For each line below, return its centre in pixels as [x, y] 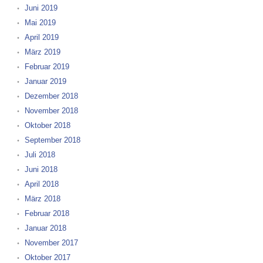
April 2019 [41, 37]
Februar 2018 [47, 213]
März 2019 [42, 52]
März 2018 [42, 199]
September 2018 [52, 140]
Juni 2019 [41, 8]
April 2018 [41, 184]
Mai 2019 [40, 23]
